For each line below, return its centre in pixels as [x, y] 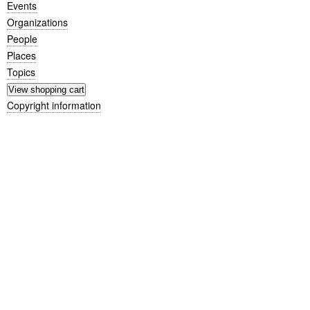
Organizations [37, 22]
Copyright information [54, 105]
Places [21, 55]
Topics [21, 72]
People [22, 38]
